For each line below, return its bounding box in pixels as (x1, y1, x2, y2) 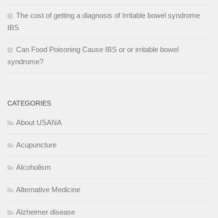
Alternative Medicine (16, 185, 80, 194)
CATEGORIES (7, 99, 51, 107)
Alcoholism (16, 163, 51, 171)
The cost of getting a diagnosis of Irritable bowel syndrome (16, 11, 200, 19)
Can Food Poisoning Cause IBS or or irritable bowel (16, 45, 179, 54)
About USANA (16, 118, 62, 127)
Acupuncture (16, 140, 56, 149)
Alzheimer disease (16, 207, 75, 216)
